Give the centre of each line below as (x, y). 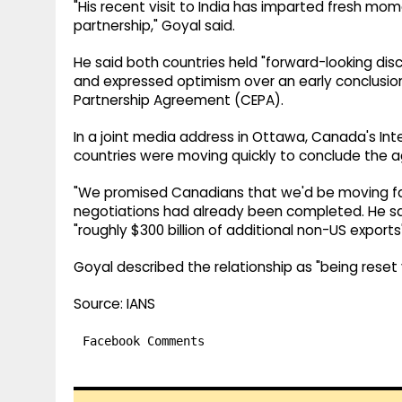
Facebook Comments (144, 341)
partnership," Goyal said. (154, 26)
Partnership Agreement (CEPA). (179, 100)
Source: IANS (114, 304)
